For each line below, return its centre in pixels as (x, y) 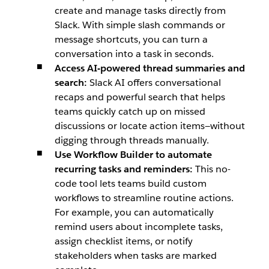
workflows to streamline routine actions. (144, 198)
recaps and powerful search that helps (140, 97)
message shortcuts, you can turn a (131, 39)
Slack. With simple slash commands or (140, 25)
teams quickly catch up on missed (130, 111)
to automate (182, 155)
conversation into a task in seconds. (134, 54)
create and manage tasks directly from (140, 11)
